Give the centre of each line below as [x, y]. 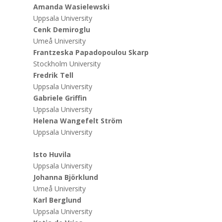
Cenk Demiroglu [62, 30]
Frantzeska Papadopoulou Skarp [91, 53]
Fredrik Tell [54, 75]
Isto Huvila [52, 155]
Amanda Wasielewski [72, 7]
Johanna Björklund [66, 177]
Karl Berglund [57, 200]
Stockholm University [67, 64]
